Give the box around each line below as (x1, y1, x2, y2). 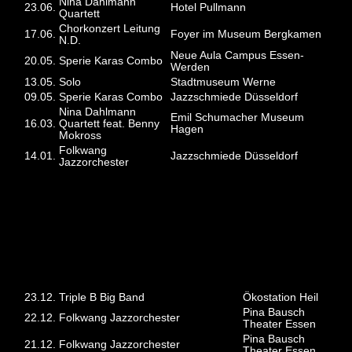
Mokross (59, 129, 102, 141)
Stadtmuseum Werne (170, 75, 277, 88)
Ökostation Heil (243, 291, 319, 304)
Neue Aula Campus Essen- (170, 49, 305, 61)
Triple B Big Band (59, 291, 145, 304)
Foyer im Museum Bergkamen (170, 27, 322, 40)
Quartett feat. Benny (59, 117, 160, 130)
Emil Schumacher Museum (170, 111, 305, 123)
